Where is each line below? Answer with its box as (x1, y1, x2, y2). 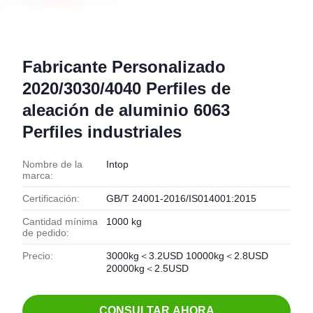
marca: (22, 170, 53, 181)
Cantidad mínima (22, 216, 98, 227)
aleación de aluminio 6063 (22, 101, 230, 119)
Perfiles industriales (22, 122, 182, 141)
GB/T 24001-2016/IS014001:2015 (106, 193, 256, 204)
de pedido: (22, 227, 69, 238)
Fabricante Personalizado (22, 57, 226, 76)
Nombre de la (22, 159, 82, 170)
